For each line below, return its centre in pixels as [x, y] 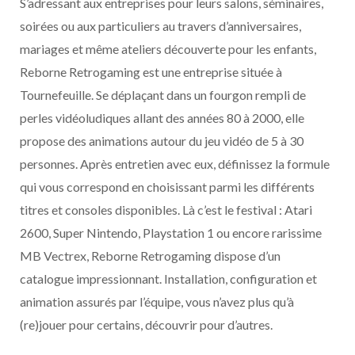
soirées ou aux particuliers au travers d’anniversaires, [160, 26]
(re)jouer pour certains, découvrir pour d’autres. [146, 324]
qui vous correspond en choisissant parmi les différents [167, 187]
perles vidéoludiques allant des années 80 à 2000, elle [162, 118]
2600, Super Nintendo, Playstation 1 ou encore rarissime [171, 233]
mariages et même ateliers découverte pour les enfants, [168, 49]
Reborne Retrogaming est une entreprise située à [151, 72]
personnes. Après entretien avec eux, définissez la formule [175, 164]
